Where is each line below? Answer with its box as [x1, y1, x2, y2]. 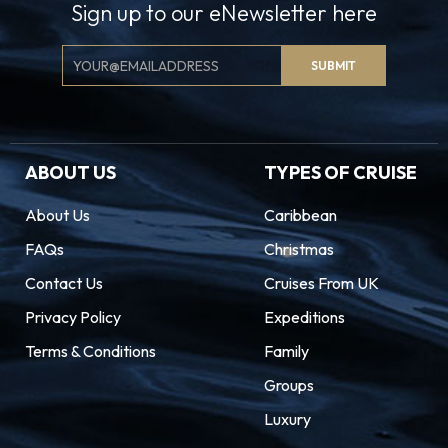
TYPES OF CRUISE [263, 161, 417, 184]
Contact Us [25, 273, 103, 293]
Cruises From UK [263, 273, 379, 293]
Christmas [263, 239, 334, 259]
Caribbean [263, 205, 337, 225]
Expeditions [263, 307, 345, 327]
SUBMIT [311, 58, 356, 73]
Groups [263, 375, 314, 395]
